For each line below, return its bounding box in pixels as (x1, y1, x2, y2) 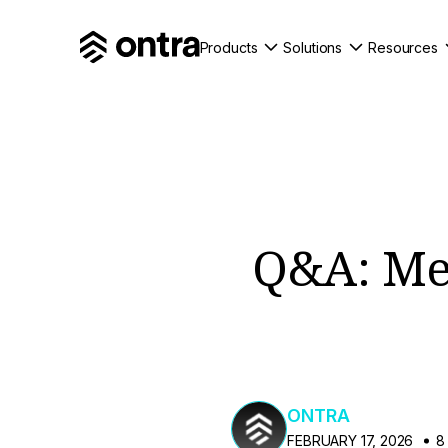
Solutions (283, 38, 343, 56)
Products (199, 38, 258, 56)
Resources (368, 38, 438, 56)
